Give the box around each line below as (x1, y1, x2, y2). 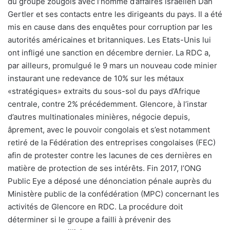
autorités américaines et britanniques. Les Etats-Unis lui (8, 35, 211, 45)
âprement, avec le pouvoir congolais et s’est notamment (8, 125, 210, 135)
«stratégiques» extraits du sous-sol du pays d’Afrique (8, 86, 200, 97)
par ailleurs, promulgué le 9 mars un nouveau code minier (8, 61, 217, 71)
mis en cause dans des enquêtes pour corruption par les (8, 22, 213, 32)
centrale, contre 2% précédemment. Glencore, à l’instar (8, 99, 207, 109)
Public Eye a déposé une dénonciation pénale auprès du (8, 176, 212, 186)
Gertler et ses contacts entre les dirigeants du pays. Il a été (8, 9, 222, 20)
